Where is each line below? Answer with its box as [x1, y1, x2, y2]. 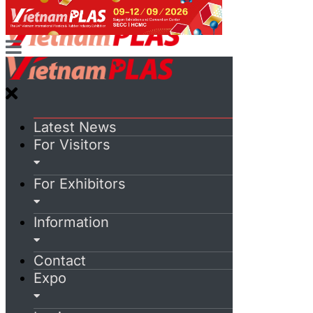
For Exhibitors [34, 175, 126, 192]
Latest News [34, 119, 117, 136]
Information [34, 214, 109, 231]
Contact [34, 252, 86, 270]
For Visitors [34, 136, 110, 154]
